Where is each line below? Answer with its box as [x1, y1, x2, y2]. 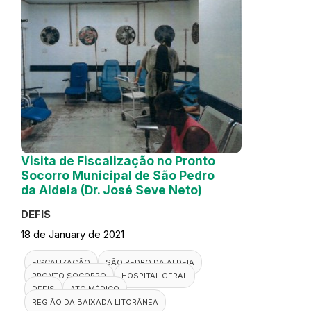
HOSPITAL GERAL [121, 270, 187, 280]
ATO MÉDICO [70, 283, 119, 294]
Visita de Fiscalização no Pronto [21, 153, 215, 168]
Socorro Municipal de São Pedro [21, 167, 215, 183]
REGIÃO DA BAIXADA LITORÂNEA [32, 296, 158, 307]
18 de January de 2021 [21, 227, 124, 241]
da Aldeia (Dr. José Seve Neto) [21, 182, 202, 197]
